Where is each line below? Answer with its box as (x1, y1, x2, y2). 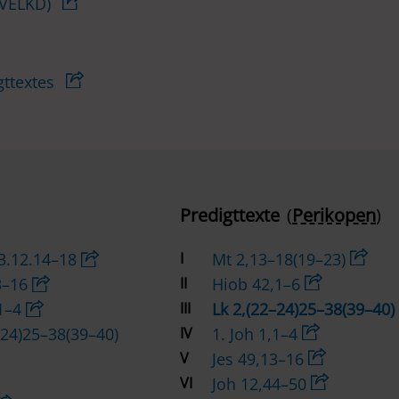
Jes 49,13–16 (212, 348, 308, 370)
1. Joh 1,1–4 (212, 323, 302, 346)
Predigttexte (180, 203, 280, 228)
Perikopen (292, 203, 376, 228)
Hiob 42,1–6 (212, 273, 305, 296)
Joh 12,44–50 (212, 373, 311, 395)
